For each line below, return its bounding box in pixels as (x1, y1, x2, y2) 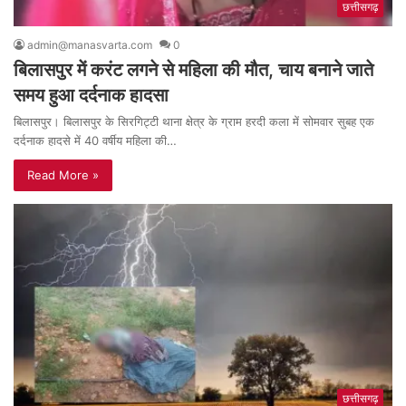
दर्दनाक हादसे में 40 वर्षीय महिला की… (14, 132, 177, 148)
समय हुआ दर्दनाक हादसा (14, 83, 169, 106)
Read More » (27, 167, 99, 182)
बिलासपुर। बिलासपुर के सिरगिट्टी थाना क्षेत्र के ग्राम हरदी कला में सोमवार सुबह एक (14, 113, 374, 129)
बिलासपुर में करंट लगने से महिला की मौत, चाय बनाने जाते (14, 58, 373, 81)
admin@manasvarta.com (27, 37, 152, 52)
